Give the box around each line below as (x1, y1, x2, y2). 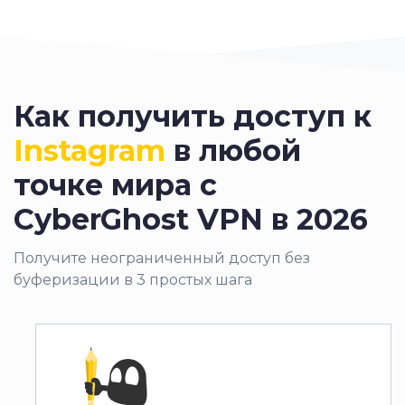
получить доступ (78, 98, 345, 134)
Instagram (14, 132, 165, 168)
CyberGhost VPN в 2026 (14, 201, 368, 237)
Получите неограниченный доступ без (14, 249, 310, 267)
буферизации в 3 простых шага (14, 270, 252, 288)
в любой (165, 132, 301, 168)
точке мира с (14, 166, 217, 202)
